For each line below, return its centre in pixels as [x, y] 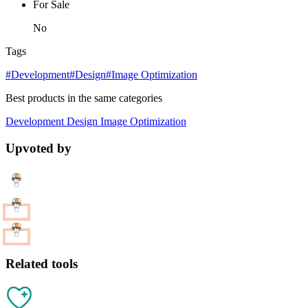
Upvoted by [38, 148]
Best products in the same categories [84, 98]
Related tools [42, 263]
